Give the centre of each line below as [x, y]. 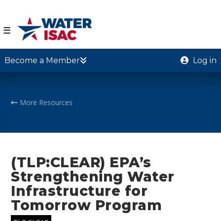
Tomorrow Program [87, 205]
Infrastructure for [79, 191]
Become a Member [42, 60]
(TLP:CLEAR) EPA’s [81, 162]
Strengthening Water [93, 176]
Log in [204, 60]
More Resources [45, 102]
